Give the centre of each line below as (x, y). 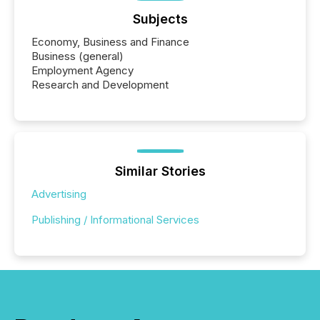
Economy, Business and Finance (110, 41)
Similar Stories (160, 171)
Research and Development (100, 84)
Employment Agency (82, 70)
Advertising (59, 194)
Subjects (160, 19)
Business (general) (77, 56)
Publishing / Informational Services (115, 219)
